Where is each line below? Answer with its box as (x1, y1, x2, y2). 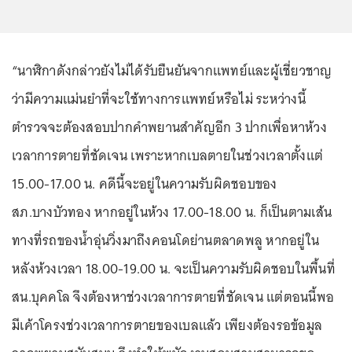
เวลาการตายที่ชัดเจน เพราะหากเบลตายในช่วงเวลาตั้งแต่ (12, 143, 323, 167)
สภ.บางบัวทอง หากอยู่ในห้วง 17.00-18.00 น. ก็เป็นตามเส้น (12, 200, 332, 224)
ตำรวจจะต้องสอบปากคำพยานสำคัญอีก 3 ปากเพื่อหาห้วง (12, 115, 327, 139)
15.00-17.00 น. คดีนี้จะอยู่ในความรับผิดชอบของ (12, 171, 277, 196)
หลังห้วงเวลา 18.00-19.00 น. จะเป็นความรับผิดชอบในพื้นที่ (12, 256, 335, 280)
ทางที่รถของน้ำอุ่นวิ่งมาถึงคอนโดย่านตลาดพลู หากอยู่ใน (12, 228, 319, 252)
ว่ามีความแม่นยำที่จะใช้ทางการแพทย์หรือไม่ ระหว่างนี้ (12, 86, 306, 111)
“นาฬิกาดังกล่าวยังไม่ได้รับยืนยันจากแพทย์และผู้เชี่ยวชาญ (12, 58, 332, 82)
